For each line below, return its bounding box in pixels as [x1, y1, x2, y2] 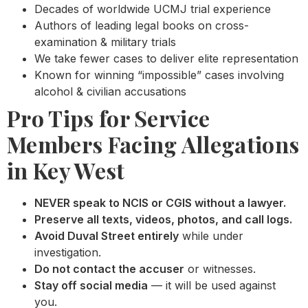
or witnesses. [184, 261, 256, 276]
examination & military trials [34, 34, 176, 49]
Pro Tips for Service [7, 102, 210, 133]
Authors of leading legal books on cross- [34, 18, 249, 32]
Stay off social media [34, 278, 148, 292]
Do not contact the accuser [34, 261, 184, 276]
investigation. [34, 245, 101, 259]
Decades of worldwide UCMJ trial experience [34, 1, 271, 16]
